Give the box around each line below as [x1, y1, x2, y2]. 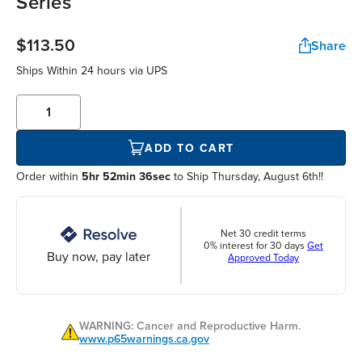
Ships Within [16, 64, 81, 78]
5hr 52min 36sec [82, 170, 170, 184]
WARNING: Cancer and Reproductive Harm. [79, 319, 301, 334]
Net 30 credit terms [221, 227, 306, 240]
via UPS [126, 64, 167, 78]
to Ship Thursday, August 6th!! [170, 170, 323, 184]
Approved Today [228, 251, 299, 264]
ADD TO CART [145, 141, 234, 155]
